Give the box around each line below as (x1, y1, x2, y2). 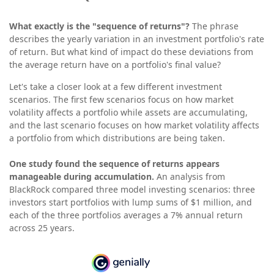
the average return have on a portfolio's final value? (9, 59, 221, 70)
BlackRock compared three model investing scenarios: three (9, 183, 255, 195)
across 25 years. (9, 222, 75, 234)
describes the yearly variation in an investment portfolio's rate (9, 33, 264, 45)
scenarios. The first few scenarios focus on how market (9, 94, 234, 105)
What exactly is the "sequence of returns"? (9, 20, 190, 32)
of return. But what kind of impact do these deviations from (9, 46, 253, 57)
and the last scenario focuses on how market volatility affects (9, 119, 259, 131)
